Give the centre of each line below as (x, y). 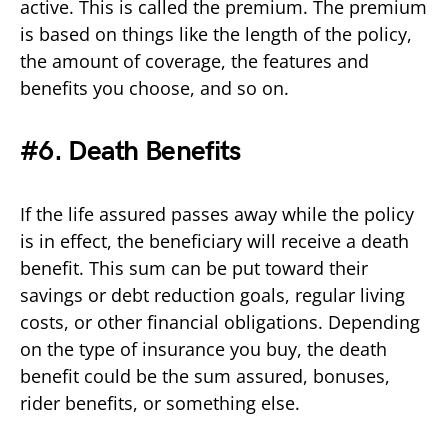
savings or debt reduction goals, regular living (212, 294)
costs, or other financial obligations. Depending (220, 321)
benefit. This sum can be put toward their (194, 267)
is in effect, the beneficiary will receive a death (214, 240)
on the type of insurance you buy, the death (203, 348)
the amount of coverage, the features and (194, 60)
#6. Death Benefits (130, 151)
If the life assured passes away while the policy (217, 213)
